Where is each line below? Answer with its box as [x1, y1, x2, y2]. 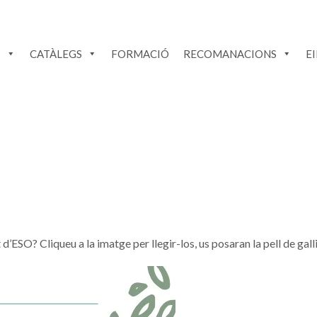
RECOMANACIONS [183, 47, 277, 60]
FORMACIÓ [111, 47, 169, 60]
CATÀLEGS [30, 47, 82, 60]
